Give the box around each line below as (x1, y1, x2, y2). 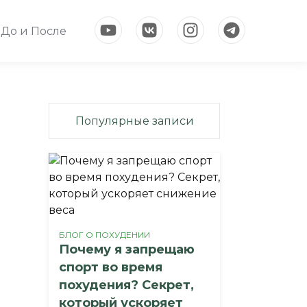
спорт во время (59, 260, 162, 275)
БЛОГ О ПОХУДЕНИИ (59, 230, 150, 240)
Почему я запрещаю (59, 242, 195, 257)
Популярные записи (75, 114, 194, 127)
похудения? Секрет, (59, 278, 194, 293)
